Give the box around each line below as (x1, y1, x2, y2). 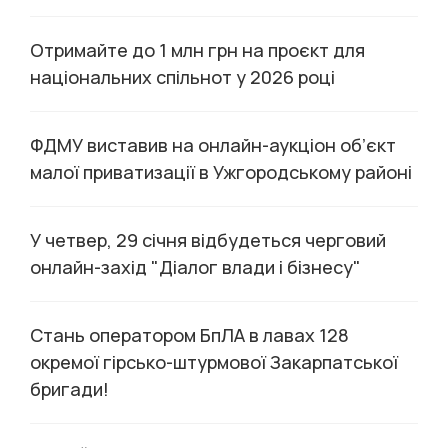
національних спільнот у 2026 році (30, 65, 335, 89)
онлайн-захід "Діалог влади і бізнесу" (30, 255, 361, 279)
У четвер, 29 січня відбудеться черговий (30, 228, 386, 252)
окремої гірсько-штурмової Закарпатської (30, 350, 398, 374)
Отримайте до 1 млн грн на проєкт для (30, 38, 365, 62)
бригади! (30, 377, 109, 401)
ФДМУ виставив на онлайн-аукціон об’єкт (30, 133, 396, 157)
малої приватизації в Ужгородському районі (30, 160, 412, 184)
